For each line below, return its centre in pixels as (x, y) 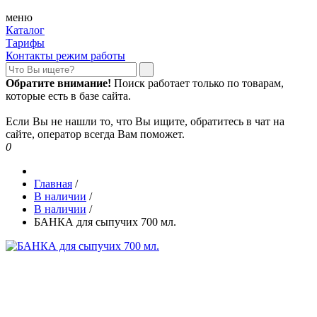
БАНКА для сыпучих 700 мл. (105, 222)
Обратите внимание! (58, 83)
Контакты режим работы (65, 56)
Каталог (25, 30)
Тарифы (25, 43)
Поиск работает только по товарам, (197, 83)
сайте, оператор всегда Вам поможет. (95, 134)
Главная (53, 184)
